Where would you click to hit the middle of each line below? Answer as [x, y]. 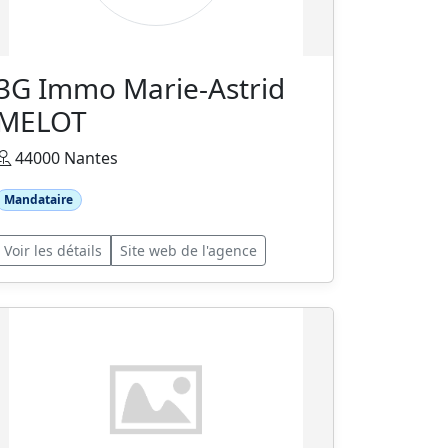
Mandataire [38, 199]
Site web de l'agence [188, 251]
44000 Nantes [64, 158]
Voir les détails [53, 251]
